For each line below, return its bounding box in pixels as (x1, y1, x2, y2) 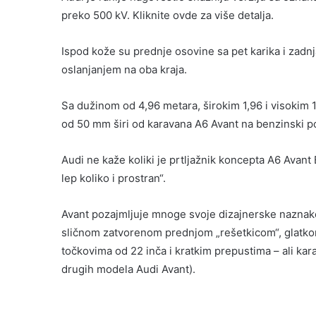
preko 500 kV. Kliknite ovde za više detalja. (61, 8, 274, 23)
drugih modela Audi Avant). (61, 262, 195, 276)
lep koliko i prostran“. (61, 171, 166, 186)
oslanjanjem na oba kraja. (61, 63, 187, 77)
